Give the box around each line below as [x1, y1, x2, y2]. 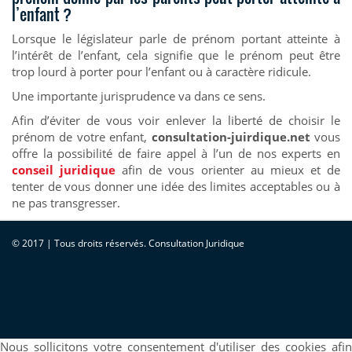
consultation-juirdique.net [151, 128, 310, 145]
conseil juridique [12, 161, 116, 178]
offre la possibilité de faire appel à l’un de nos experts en [12, 145, 340, 161]
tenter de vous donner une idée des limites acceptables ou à [12, 178, 340, 194]
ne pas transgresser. [12, 194, 120, 211]
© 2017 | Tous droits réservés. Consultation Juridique [12, 236, 244, 250]
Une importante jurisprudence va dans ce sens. [12, 87, 266, 104]
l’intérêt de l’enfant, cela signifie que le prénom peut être [12, 46, 340, 63]
